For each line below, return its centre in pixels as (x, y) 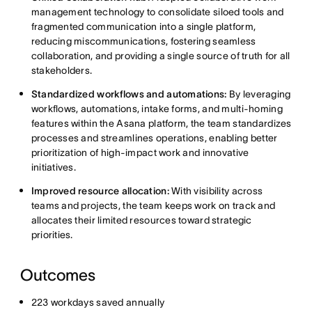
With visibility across (217, 190)
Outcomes (57, 275)
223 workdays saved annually (99, 302)
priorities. (52, 234)
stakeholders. (62, 70)
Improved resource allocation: (101, 190)
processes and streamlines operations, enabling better (154, 138)
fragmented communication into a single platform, (143, 26)
